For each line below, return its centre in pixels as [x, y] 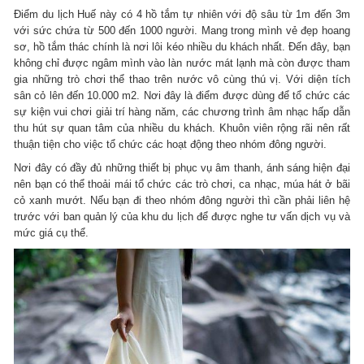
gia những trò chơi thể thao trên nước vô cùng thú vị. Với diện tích [182, 80]
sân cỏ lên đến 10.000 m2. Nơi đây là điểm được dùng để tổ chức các [182, 96]
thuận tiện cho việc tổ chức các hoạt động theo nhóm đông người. [171, 145]
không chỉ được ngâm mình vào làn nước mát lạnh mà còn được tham [182, 63]
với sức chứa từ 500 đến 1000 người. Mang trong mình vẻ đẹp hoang [182, 31]
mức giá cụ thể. [52, 233]
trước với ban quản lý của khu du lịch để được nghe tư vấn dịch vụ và [182, 217]
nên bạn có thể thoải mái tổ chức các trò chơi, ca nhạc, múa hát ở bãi [182, 184]
